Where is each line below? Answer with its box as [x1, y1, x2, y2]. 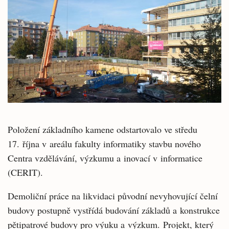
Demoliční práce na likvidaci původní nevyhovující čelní [8, 190, 218, 202]
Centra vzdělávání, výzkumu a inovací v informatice [8, 152, 202, 164]
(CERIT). [8, 166, 43, 178]
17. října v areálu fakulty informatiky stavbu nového [8, 138, 201, 150]
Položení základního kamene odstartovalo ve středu [8, 123, 197, 135]
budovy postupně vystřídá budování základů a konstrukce [8, 204, 220, 216]
